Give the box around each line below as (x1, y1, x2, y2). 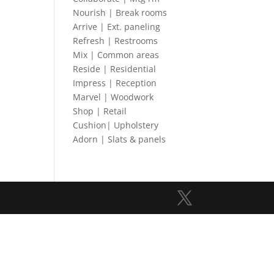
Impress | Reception (73, 77, 157, 89)
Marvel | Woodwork (73, 91, 154, 103)
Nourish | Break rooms (73, 7, 168, 18)
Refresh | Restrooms (73, 35, 158, 46)
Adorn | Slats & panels (73, 133, 166, 145)
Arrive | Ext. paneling (73, 21, 161, 32)
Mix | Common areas (73, 49, 160, 61)
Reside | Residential (73, 63, 157, 75)
